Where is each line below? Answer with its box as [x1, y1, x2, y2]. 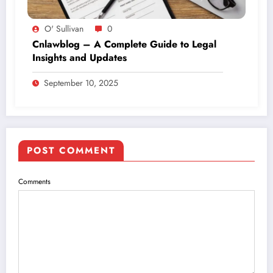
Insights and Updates [32, 50, 127, 65]
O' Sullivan [44, 22, 83, 35]
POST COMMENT [27, 143, 115, 157]
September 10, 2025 [44, 76, 118, 89]
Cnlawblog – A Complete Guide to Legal [32, 37, 216, 51]
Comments [18, 175, 51, 187]
